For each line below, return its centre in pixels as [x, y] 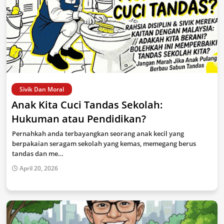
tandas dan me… [38, 153]
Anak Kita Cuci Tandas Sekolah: [87, 105]
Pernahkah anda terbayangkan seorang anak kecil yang [98, 133]
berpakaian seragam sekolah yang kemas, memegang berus [104, 143]
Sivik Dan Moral [42, 89]
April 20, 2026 [39, 168]
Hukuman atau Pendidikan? [79, 119]
